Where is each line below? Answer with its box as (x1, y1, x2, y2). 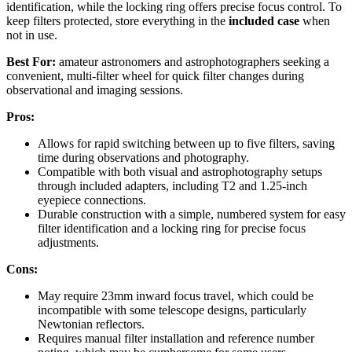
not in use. (6, 27, 57, 42)
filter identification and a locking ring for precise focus (38, 221, 306, 235)
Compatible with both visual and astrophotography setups (38, 164, 322, 178)
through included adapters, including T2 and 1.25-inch (38, 178, 307, 192)
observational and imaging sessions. (6, 82, 183, 97)
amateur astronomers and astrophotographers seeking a (56, 54, 329, 68)
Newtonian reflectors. (38, 317, 145, 331)
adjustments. (38, 235, 99, 249)
